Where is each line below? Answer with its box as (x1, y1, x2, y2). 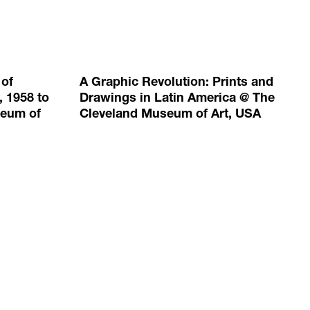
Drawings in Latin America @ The (80, 93, 275, 106)
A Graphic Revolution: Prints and (80, 77, 274, 90)
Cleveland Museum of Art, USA (80, 109, 262, 122)
